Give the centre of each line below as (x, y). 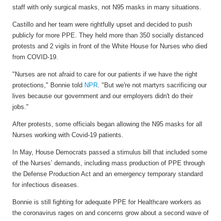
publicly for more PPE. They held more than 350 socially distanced (108, 35)
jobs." (20, 107)
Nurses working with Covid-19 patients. (68, 135)
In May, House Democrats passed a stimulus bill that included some (110, 152)
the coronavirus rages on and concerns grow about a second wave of (110, 213)
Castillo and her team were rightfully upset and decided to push (102, 24)
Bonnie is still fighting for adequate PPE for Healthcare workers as (107, 202)
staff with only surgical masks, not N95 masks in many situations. (107, 7)
